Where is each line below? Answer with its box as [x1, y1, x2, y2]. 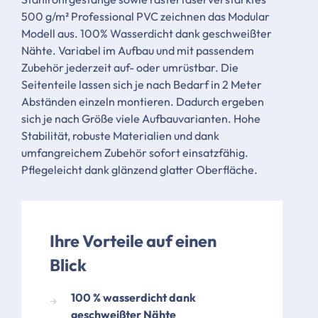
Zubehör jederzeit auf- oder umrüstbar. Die [21, 60, 238, 75]
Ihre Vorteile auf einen [50, 231, 216, 252]
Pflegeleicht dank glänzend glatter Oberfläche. [21, 163, 258, 177]
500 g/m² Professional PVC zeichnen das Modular [21, 9, 270, 24]
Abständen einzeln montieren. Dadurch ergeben [21, 94, 264, 109]
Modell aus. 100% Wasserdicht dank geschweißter [21, 26, 272, 41]
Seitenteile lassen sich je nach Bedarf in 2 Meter [21, 77, 262, 92]
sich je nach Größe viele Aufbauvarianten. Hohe [21, 111, 261, 126]
